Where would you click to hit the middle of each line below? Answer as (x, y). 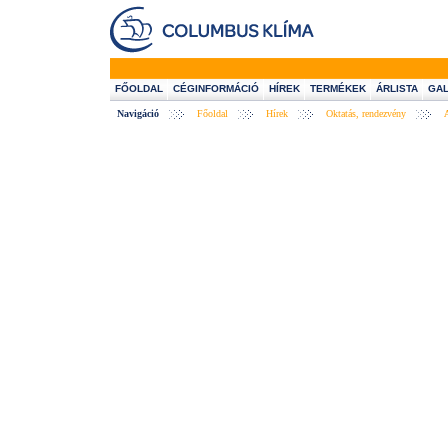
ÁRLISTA (397, 88)
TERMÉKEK (338, 88)
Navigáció (138, 113)
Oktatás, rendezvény (366, 113)
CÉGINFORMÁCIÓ (216, 88)
